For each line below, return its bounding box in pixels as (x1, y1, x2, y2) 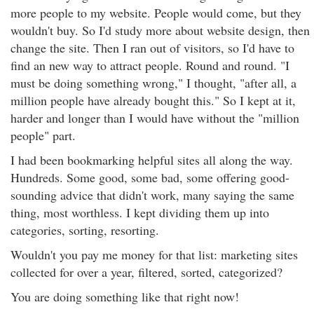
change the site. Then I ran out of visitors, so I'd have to (11, 39, 294, 56)
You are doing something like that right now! (11, 288, 239, 305)
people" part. (11, 127, 76, 144)
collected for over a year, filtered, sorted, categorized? (11, 264, 282, 280)
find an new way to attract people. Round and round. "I (11, 57, 289, 74)
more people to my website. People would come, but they (11, 4, 301, 21)
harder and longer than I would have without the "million (11, 109, 299, 126)
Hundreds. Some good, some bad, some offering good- (11, 169, 289, 186)
